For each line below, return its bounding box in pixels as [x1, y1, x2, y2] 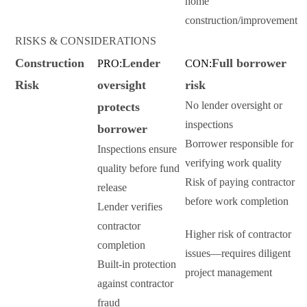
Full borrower [212, 56, 286, 71]
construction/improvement [185, 14, 297, 27]
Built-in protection [97, 258, 176, 271]
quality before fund [97, 162, 180, 175]
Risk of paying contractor [185, 176, 295, 188]
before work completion [185, 195, 288, 208]
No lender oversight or [185, 99, 282, 112]
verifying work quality [185, 157, 282, 169]
